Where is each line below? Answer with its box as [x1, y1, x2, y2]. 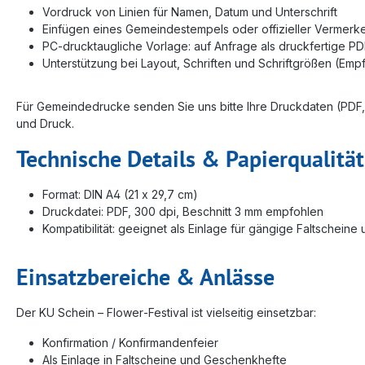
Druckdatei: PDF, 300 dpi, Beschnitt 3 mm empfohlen [42, 204, 323, 218]
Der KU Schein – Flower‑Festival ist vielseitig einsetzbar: [16, 305, 316, 319]
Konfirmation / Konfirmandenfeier [42, 335, 218, 350]
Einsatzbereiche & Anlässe [16, 261, 275, 292]
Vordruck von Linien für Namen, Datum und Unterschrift [42, 4, 337, 19]
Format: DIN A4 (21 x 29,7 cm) [42, 187, 198, 201]
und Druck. [16, 116, 74, 130]
